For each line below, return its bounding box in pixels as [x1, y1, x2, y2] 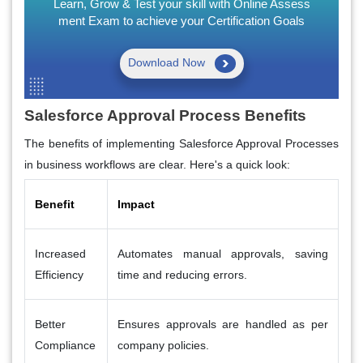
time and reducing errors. [117, 267, 247, 281]
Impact [117, 197, 155, 211]
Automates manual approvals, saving [117, 246, 328, 260]
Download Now [127, 55, 208, 69]
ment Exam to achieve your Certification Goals [58, 13, 305, 28]
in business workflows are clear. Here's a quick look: [24, 157, 290, 171]
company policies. [117, 338, 209, 352]
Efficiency [35, 267, 83, 281]
